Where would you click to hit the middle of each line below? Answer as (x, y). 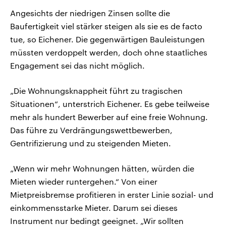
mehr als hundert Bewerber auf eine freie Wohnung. (109, 117)
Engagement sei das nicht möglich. (77, 66)
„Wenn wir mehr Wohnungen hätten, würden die (102, 168)
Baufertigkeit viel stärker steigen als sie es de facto (106, 26)
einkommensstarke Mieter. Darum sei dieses (94, 208)
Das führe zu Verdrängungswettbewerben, (91, 130)
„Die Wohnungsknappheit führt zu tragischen (96, 91)
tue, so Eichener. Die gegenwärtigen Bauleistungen (107, 39)
